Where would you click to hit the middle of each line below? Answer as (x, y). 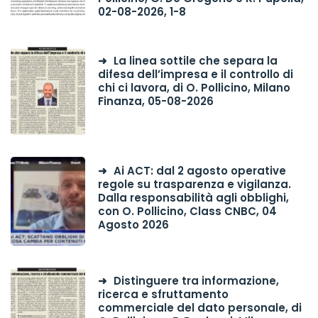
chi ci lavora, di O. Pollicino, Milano (194, 87)
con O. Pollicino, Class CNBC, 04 (187, 212)
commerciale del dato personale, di (199, 308)
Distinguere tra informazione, (196, 281)
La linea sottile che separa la (195, 60)
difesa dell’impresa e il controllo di (195, 74)
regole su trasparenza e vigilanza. (194, 185)
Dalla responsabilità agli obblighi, (193, 198)
